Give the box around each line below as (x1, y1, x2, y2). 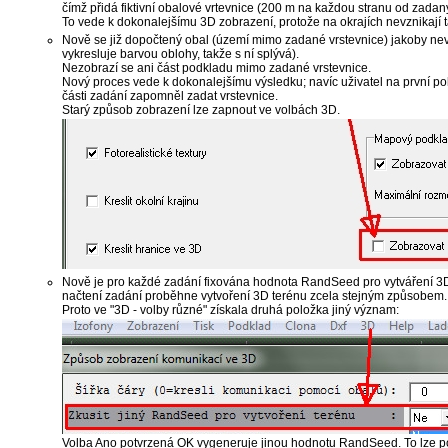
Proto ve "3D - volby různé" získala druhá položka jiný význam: (61, 303, 399, 318)
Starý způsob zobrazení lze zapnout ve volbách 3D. (61, 103, 340, 118)
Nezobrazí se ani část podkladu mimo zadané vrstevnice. (61, 61, 371, 76)
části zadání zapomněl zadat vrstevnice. (61, 89, 278, 104)
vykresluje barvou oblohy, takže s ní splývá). (61, 47, 299, 62)
